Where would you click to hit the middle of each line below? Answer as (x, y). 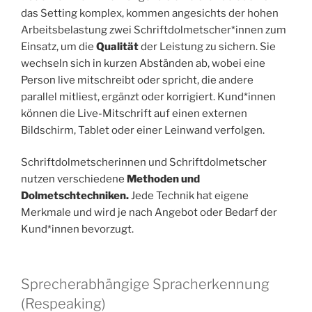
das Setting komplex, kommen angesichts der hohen (150, 13)
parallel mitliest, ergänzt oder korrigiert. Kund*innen (148, 96)
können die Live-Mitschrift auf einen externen (134, 113)
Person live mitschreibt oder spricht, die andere (137, 80)
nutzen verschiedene (74, 179)
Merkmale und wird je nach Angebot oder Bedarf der (149, 213)
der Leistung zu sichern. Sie (208, 46)
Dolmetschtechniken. (75, 196)
